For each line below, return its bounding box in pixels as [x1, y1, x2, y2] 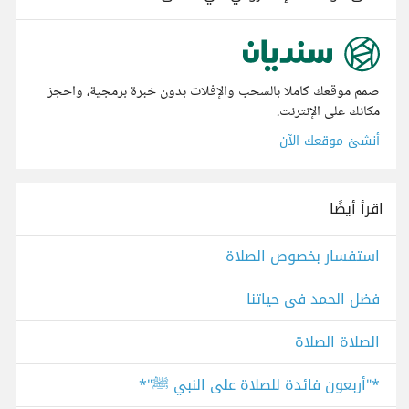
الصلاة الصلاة [295, 328, 380, 357]
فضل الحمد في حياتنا [246, 285, 380, 314]
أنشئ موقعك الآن [279, 129, 380, 154]
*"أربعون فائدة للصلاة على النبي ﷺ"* [139, 371, 380, 400]
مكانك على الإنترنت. [277, 100, 380, 125]
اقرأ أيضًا [330, 194, 383, 224]
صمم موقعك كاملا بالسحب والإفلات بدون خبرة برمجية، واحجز [47, 79, 380, 105]
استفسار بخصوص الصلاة [225, 242, 380, 271]
